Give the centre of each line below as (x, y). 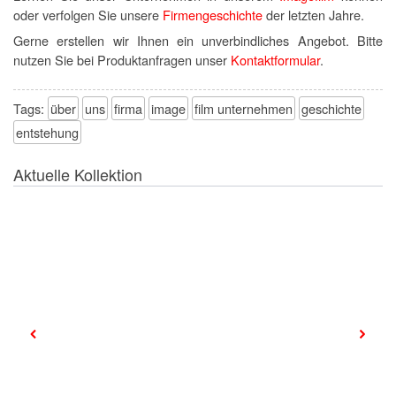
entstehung (47, 133)
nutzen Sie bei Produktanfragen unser (122, 60)
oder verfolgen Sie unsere (88, 15)
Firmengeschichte (213, 15)
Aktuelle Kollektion (78, 175)
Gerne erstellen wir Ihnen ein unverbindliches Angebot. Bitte (198, 41)
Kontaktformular (275, 60)
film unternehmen (244, 109)
